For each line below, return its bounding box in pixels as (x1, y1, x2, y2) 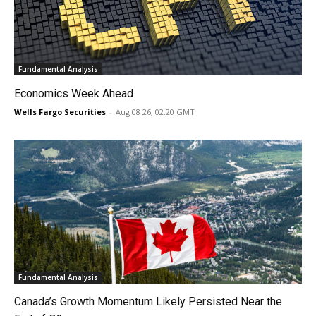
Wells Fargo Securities (14, 107, 106, 118)
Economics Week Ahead (14, 87, 133, 101)
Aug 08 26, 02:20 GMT (116, 107, 195, 118)
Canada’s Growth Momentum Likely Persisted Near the (14, 295, 282, 309)
